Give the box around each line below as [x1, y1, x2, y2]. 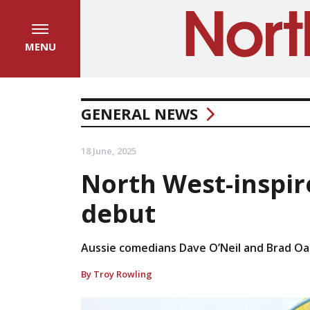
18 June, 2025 [81, 145, 136, 157]
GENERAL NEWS [81, 103, 198, 124]
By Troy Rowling [81, 268, 152, 280]
